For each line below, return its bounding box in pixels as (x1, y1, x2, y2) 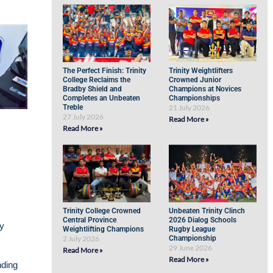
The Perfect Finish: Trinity (63, 66, 147, 75)
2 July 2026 (63, 234, 100, 243)
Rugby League (169, 225, 216, 233)
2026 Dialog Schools (169, 216, 237, 224)
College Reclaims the (63, 76, 131, 84)
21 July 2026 (169, 103, 210, 112)
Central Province (63, 216, 117, 224)
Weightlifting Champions (63, 225, 144, 233)
